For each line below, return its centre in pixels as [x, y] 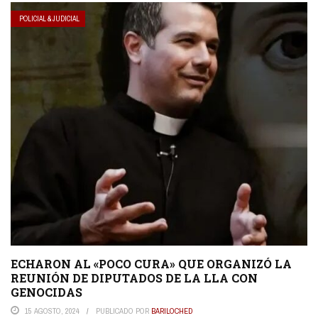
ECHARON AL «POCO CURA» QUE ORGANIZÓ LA [151, 263]
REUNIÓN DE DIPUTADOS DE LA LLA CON [134, 278]
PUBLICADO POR [124, 311]
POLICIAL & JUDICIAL [49, 19]
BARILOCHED [172, 311]
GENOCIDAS [46, 292]
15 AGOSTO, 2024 [52, 311]
